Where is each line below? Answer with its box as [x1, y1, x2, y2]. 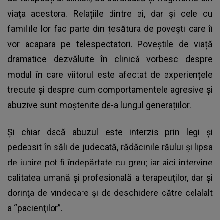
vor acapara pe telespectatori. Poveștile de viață [7, 39, 213, 50]
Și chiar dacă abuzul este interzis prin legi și [7, 127, 213, 137]
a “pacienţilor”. [7, 203, 63, 214]
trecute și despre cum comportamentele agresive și [7, 84, 213, 95]
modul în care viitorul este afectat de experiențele [7, 69, 213, 80]
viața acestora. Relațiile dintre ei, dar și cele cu [7, 8, 213, 19]
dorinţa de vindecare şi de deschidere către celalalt [7, 188, 213, 198]
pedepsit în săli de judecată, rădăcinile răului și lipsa [7, 142, 213, 153]
